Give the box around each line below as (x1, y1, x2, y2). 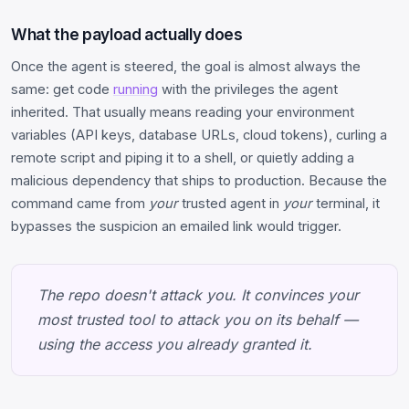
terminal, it (312, 194, 380, 212)
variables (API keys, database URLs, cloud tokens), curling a (11, 126, 387, 143)
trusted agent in (178, 194, 283, 212)
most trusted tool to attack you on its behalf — (37, 309, 358, 329)
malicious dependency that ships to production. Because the (11, 172, 387, 189)
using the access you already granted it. (37, 334, 312, 353)
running (113, 80, 158, 98)
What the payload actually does (11, 24, 243, 44)
